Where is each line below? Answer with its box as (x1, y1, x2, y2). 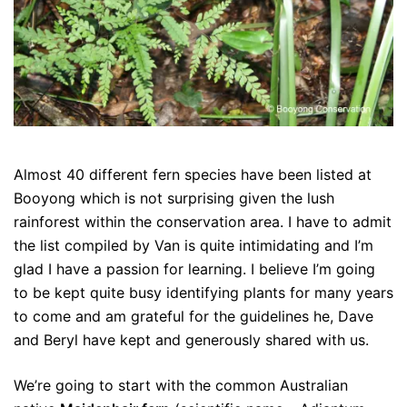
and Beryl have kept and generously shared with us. (14, 330, 369, 349)
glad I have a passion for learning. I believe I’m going (14, 259, 375, 278)
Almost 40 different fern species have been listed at (14, 164, 372, 184)
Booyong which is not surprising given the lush (14, 188, 334, 207)
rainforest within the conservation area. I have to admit (14, 212, 392, 231)
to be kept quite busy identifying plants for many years (14, 283, 393, 302)
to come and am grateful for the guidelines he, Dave (14, 306, 373, 325)
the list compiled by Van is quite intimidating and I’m (14, 235, 373, 254)
